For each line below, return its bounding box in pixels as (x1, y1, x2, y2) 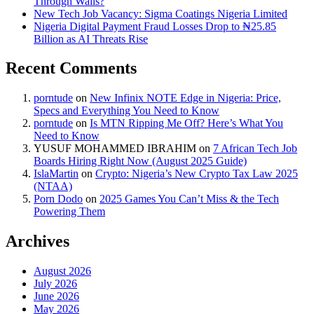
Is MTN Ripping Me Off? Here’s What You (90, 117, 283, 130)
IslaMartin (34, 168, 78, 180)
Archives (6, 232, 69, 251)
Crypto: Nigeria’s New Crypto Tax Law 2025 (95, 168, 298, 180)
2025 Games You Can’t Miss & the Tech (100, 193, 279, 205)
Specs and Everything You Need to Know (34, 104, 219, 117)
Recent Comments (6, 59, 137, 78)
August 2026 (34, 265, 91, 278)
